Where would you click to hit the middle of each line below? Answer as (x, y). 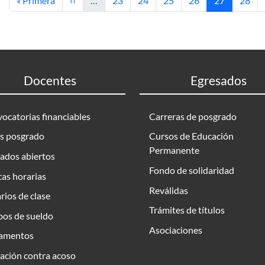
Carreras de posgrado (193, 116)
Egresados (218, 80)
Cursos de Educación (191, 136)
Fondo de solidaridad (192, 170)
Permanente (174, 150)
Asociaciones (176, 230)
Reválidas (169, 190)
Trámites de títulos (187, 210)
